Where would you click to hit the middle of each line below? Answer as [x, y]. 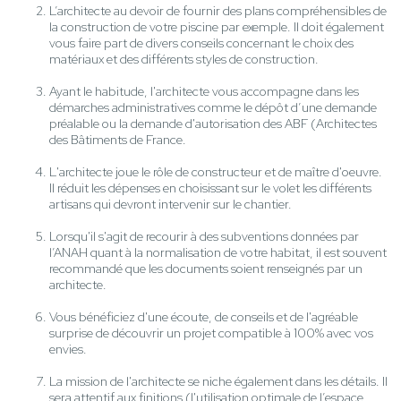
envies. [68, 350]
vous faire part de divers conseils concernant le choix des [201, 43]
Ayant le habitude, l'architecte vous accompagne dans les [204, 92]
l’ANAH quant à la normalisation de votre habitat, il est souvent [218, 253]
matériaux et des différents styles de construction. [184, 60]
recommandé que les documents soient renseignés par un [206, 269]
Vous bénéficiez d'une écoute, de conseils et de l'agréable [204, 317]
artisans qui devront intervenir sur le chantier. [171, 205]
